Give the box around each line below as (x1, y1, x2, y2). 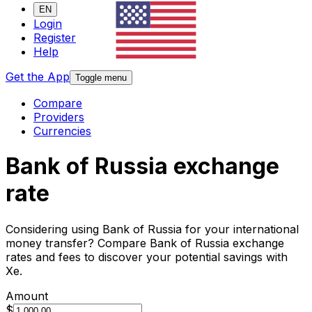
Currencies (33, 124, 91, 139)
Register (33, 31, 76, 45)
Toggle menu (75, 72, 127, 84)
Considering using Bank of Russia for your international (6, 221, 299, 236)
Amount (6, 288, 48, 303)
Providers (33, 110, 84, 125)
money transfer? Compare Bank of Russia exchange (6, 235, 284, 250)
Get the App (6, 70, 70, 84)
